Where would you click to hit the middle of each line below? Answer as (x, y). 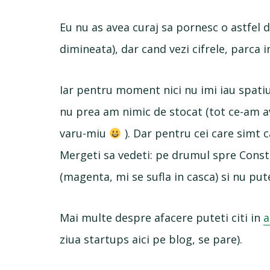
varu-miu (85, 133)
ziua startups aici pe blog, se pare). (151, 239)
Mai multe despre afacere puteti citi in (162, 218)
